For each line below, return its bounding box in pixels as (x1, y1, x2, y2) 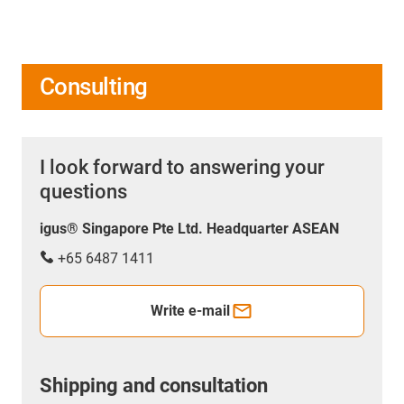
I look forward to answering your (40, 155, 325, 179)
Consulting (40, 72, 148, 100)
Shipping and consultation (40, 373, 268, 397)
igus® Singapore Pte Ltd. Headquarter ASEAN (40, 219, 339, 237)
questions (40, 179, 127, 203)
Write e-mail (151, 301, 231, 319)
